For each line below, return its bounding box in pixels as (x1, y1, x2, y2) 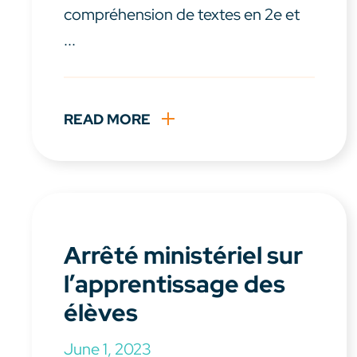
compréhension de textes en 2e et (64, 4, 300, 25)
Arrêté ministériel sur (64, 239, 303, 272)
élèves (64, 296, 138, 329)
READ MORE (64, 110, 151, 129)
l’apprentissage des (64, 268, 285, 300)
